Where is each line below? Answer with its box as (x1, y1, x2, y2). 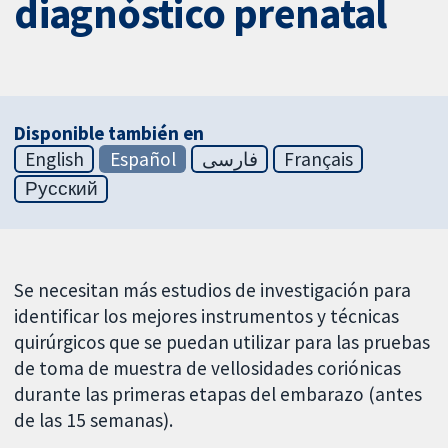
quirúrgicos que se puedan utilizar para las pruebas (14, 330, 431, 355)
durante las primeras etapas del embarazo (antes (14, 382, 423, 407)
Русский (24, 176, 98, 201)
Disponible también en (14, 120, 205, 145)
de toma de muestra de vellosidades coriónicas (14, 356, 402, 381)
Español (109, 146, 176, 171)
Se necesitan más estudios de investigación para (14, 278, 412, 303)
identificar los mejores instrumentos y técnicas (14, 304, 400, 329)
